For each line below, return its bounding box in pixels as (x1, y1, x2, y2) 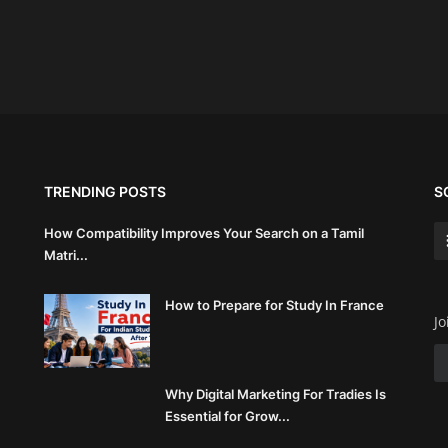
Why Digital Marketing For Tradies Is (165, 386, 386, 402)
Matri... (44, 247, 88, 263)
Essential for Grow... (165, 408, 290, 424)
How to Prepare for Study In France (165, 297, 384, 313)
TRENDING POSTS (44, 183, 166, 200)
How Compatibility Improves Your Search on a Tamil (44, 225, 364, 241)
